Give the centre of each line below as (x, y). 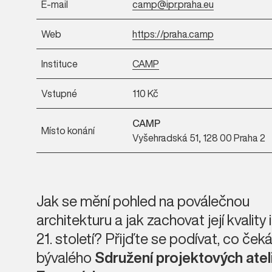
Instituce (59, 64)
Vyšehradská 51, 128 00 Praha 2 (199, 138)
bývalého (66, 257)
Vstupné (59, 93)
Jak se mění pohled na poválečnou (143, 201)
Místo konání (68, 131)
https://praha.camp (173, 34)
